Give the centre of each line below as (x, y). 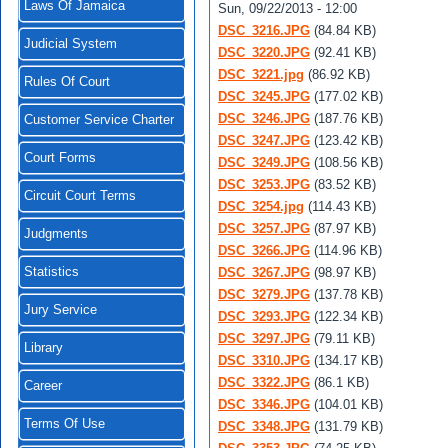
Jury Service (60, 310)
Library (43, 348)
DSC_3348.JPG (264, 426)
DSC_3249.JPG (264, 162)
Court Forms (60, 158)
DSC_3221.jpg (261, 74)
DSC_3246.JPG (264, 118)
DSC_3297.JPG (264, 338)
